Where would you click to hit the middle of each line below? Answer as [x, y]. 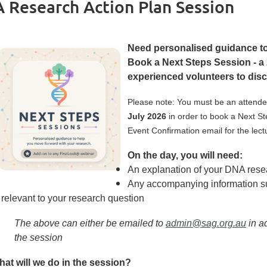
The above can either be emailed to [90, 223]
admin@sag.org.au [206, 223]
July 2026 [147, 116]
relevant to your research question [73, 198]
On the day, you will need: [185, 155]
